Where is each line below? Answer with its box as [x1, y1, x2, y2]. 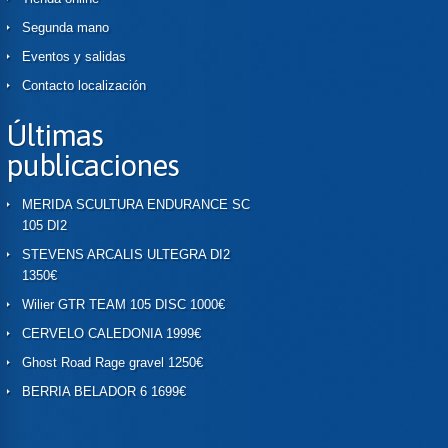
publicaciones [6, 148, 179, 182]
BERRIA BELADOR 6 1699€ [22, 384, 186, 399]
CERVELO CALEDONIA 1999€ [22, 326, 201, 341]
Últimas [6, 118, 103, 152]
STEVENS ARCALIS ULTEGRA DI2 [22, 247, 230, 262]
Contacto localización [22, 78, 146, 93]
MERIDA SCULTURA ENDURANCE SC [22, 197, 250, 212]
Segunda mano [22, 20, 109, 35]
